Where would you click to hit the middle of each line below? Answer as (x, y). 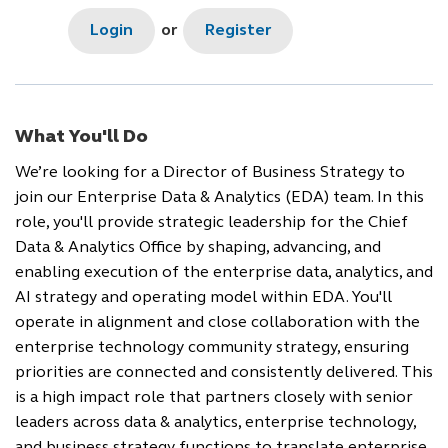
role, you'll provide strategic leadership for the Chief (211, 223)
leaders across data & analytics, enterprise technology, (215, 423)
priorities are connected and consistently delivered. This (224, 373)
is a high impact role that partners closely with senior (214, 398)
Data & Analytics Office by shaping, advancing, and (198, 248)
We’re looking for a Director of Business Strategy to (210, 173)
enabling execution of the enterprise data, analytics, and (224, 273)
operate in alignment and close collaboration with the (217, 323)
